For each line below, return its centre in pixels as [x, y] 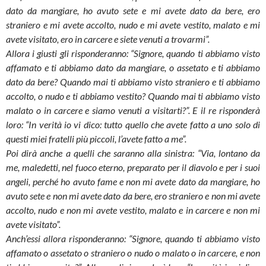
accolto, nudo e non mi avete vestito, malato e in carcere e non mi [133, 210]
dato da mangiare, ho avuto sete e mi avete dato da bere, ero [133, 11]
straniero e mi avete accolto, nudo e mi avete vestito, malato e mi [133, 25]
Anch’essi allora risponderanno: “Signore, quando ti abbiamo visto [133, 239]
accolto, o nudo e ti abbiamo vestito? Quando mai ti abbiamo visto [133, 96]
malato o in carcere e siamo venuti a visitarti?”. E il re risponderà [133, 110]
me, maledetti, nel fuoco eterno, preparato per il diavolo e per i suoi [133, 167]
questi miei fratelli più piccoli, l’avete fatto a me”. [96, 139]
